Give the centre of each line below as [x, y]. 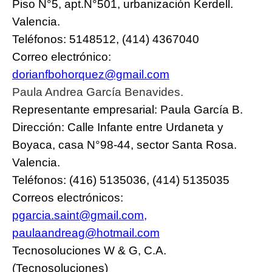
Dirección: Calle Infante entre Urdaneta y [118, 127]
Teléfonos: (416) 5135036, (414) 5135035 [121, 180]
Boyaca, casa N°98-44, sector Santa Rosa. [124, 144]
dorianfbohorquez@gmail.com [91, 74]
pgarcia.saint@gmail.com [78, 215]
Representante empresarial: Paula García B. [127, 109]
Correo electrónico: [62, 56]
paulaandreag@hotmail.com [86, 233]
